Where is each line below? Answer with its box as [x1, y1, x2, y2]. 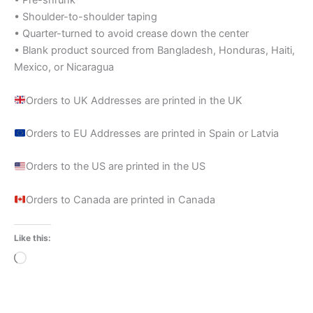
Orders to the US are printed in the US [25, 160, 205, 173]
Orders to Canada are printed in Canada [25, 193, 215, 206]
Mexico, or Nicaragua [14, 61, 114, 74]
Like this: [14, 232, 51, 243]
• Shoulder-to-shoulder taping [14, 10, 157, 24]
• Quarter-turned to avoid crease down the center [14, 27, 249, 41]
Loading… [26, 252, 73, 265]
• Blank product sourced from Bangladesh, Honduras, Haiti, [14, 44, 295, 57]
